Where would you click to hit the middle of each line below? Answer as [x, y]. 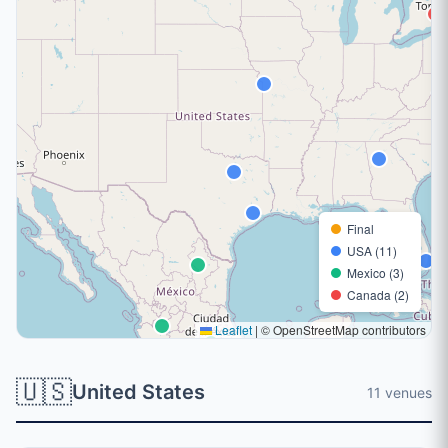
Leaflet [232, 329]
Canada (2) [378, 294]
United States [138, 392]
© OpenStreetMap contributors [342, 329]
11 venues [399, 392]
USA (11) [372, 250]
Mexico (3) [375, 272]
